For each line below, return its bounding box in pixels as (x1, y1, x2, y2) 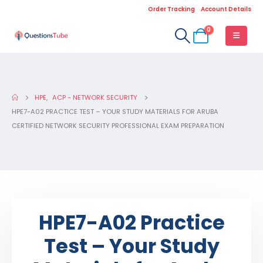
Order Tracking (148, 5, 195, 14)
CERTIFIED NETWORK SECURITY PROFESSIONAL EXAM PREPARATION (12, 121, 224, 130)
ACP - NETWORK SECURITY (52, 93, 138, 102)
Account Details (201, 5, 251, 14)
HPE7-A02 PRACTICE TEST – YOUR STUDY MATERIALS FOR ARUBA (12, 107, 218, 116)
